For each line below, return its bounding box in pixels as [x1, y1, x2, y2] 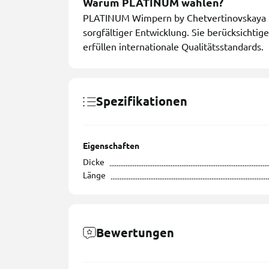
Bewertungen [96, 226, 174, 240]
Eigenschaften [83, 141, 139, 151]
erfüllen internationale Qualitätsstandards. [83, 41, 264, 53]
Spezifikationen [96, 94, 187, 109]
